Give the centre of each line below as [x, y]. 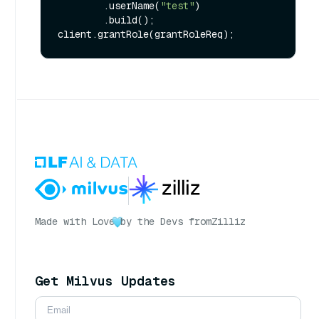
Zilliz [229, 222]
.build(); [80, 20]
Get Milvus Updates [105, 281]
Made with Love [75, 222]
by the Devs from [166, 222]
